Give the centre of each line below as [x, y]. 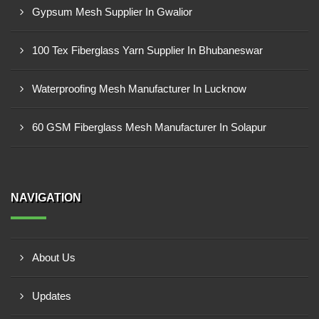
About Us [54, 257]
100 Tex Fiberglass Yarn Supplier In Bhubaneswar [147, 50]
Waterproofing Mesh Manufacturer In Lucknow [139, 89]
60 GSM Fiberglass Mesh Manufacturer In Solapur [149, 127]
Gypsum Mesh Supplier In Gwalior [112, 12]
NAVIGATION [46, 198]
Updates [52, 296]
